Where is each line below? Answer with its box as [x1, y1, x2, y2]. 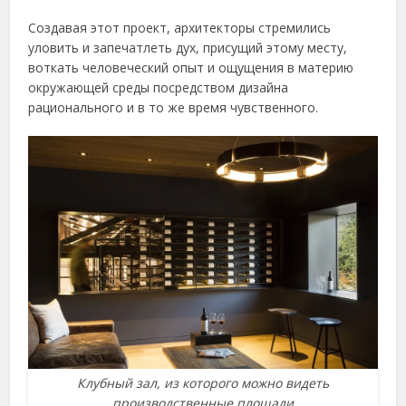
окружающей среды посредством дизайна [28, 79, 289, 97]
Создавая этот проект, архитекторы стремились [28, 19, 332, 37]
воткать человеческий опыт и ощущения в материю [28, 59, 354, 77]
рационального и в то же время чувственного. [28, 99, 319, 117]
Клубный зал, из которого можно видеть [77, 374, 329, 392]
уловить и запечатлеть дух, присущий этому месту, [28, 39, 348, 57]
